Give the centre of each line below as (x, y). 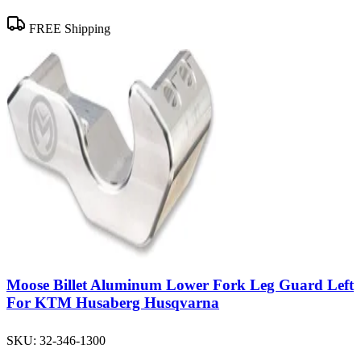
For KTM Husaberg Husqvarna (113, 303)
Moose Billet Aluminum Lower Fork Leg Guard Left (180, 285)
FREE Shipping (68, 28)
